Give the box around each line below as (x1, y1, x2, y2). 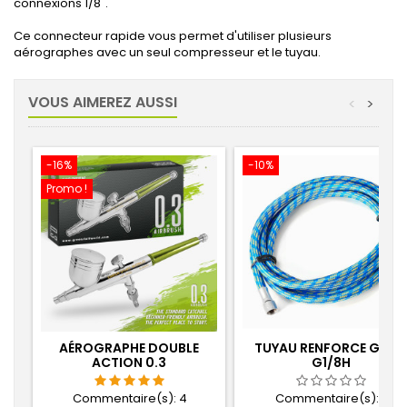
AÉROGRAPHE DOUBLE (59, 339, 199, 357)
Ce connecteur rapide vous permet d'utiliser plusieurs (14, 27, 332, 45)
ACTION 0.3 (92, 353, 166, 372)
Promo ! (46, 181, 87, 196)
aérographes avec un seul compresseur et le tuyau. (14, 44, 321, 61)
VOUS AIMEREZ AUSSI (28, 92, 177, 113)
